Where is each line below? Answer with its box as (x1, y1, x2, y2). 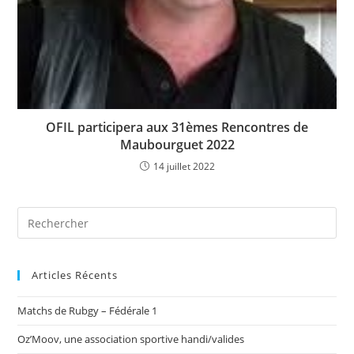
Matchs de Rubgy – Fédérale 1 (17, 303, 158, 318)
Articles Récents (32, 268, 119, 283)
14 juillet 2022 (153, 160, 215, 174)
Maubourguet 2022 (119, 136, 235, 154)
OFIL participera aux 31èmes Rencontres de (46, 119, 308, 137)
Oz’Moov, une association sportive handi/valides (17, 332, 245, 347)
